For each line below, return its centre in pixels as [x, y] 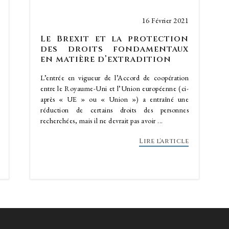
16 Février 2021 [165, 20]
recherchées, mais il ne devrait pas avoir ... [102, 121]
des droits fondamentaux [114, 49]
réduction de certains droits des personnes [114, 110]
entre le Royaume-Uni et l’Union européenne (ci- [114, 88]
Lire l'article [164, 141]
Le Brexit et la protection [114, 39]
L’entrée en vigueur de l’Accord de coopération [114, 78]
